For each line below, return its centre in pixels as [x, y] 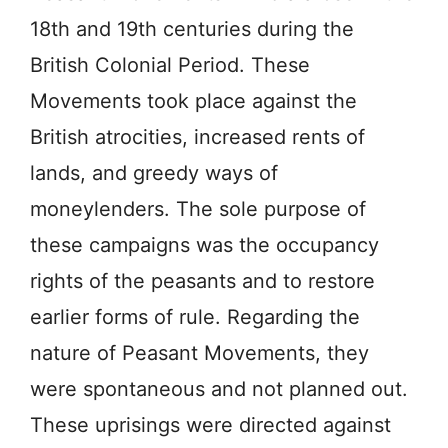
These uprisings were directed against [210, 424]
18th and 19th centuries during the [192, 28]
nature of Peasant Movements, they [199, 352]
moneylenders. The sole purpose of [198, 208]
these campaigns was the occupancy [204, 244]
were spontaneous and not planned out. [219, 388]
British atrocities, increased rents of [197, 136]
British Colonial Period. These [170, 64]
